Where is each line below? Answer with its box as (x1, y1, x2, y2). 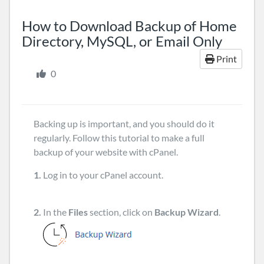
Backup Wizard (154, 206, 219, 217)
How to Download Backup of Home (22, 17, 237, 34)
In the (41, 206, 68, 217)
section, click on (88, 206, 154, 217)
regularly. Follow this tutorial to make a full (34, 132, 204, 143)
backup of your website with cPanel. (34, 146, 178, 157)
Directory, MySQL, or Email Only (22, 32, 222, 49)
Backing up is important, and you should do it (34, 118, 214, 129)
